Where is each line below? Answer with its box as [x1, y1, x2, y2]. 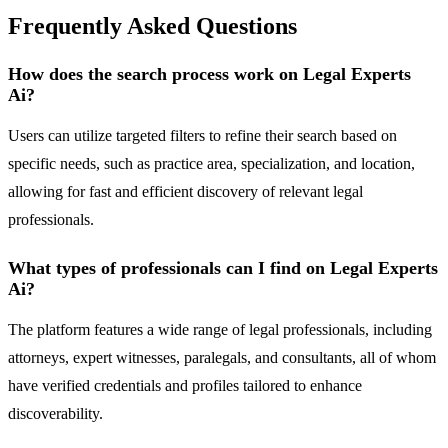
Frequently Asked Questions [8, 13, 297, 40]
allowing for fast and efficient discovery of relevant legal [8, 183, 363, 201]
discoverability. [8, 405, 103, 423]
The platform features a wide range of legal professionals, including [8, 321, 432, 339]
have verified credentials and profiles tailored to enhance [8, 377, 362, 395]
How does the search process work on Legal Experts [8, 64, 411, 85]
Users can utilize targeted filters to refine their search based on [8, 127, 397, 145]
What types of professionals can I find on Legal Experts [8, 258, 438, 279]
